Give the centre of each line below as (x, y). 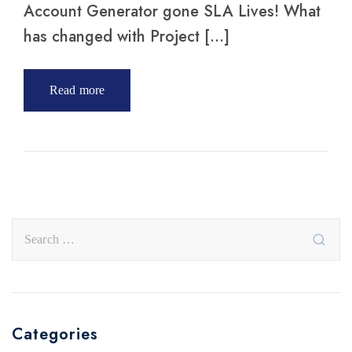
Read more (77, 90)
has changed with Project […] (126, 37)
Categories (55, 335)
